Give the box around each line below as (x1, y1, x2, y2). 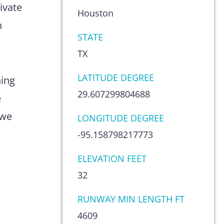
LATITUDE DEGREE (77, 71, 154, 83)
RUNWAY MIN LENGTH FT (77, 193, 184, 205)
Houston (77, 7, 113, 19)
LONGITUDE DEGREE (77, 112, 164, 124)
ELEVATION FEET (77, 152, 146, 164)
